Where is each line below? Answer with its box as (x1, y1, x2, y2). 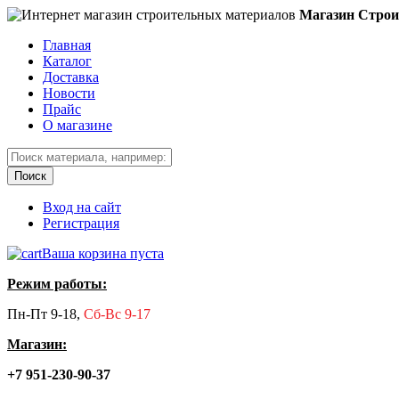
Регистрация (43, 216, 119, 231)
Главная (43, 37, 91, 53)
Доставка (43, 69, 99, 85)
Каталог (43, 53, 92, 69)
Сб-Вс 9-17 (84, 306, 151, 322)
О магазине (43, 118, 112, 133)
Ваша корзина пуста (42, 246, 164, 261)
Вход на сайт (43, 199, 121, 215)
